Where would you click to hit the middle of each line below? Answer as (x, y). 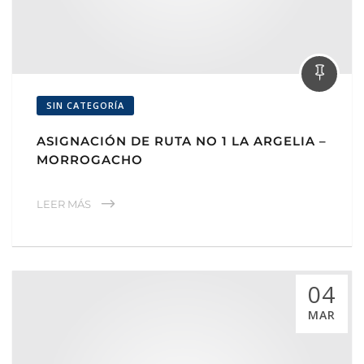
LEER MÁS (64, 204)
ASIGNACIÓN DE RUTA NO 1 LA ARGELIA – (182, 141)
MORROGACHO (90, 159)
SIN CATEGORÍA (85, 105)
